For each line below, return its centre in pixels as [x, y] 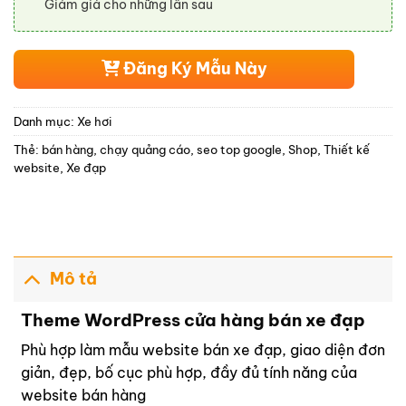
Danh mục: [45, 121]
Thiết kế [347, 149]
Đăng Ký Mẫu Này [193, 68]
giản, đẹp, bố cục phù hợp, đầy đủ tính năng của [189, 373]
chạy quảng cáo [145, 149]
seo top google [239, 149]
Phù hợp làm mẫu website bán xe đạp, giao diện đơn [203, 350]
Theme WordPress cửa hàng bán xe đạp [193, 319]
